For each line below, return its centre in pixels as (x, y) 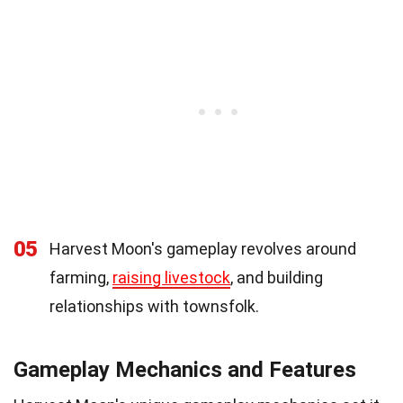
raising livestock (171, 278)
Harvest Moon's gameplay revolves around (203, 249)
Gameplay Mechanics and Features (185, 370)
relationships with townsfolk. (154, 307)
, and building (277, 278)
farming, (81, 278)
